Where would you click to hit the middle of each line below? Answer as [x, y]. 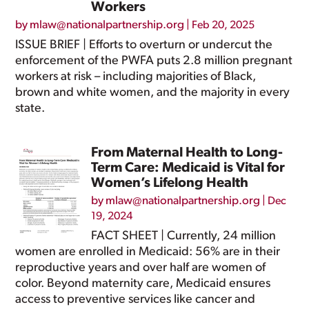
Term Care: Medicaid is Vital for [188, 168]
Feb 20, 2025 [223, 26]
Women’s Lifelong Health [170, 183]
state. [30, 109]
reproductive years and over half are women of [141, 268]
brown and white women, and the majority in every [153, 93]
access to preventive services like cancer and [136, 300]
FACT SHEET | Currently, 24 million [184, 236]
